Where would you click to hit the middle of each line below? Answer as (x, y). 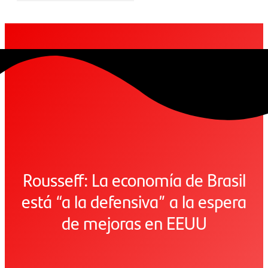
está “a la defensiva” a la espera (134, 201)
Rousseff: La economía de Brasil (134, 179)
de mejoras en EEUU (134, 223)
